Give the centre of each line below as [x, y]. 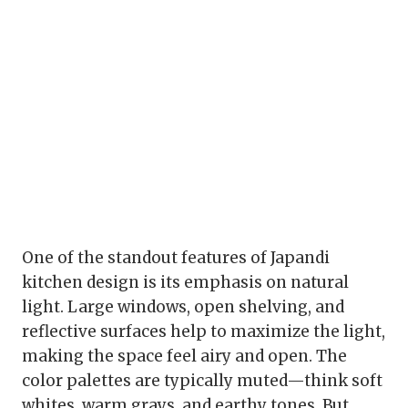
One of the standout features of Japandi [176, 258]
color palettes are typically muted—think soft [202, 381]
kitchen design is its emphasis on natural [185, 283]
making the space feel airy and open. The [184, 357]
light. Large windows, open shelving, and [183, 307]
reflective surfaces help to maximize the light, [204, 332]
